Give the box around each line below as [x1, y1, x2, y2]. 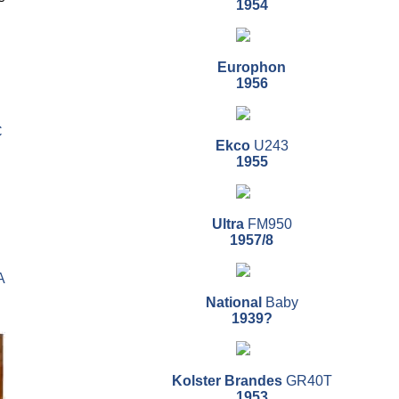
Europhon [217, 60, 286, 76]
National [205, 295, 265, 311]
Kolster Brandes [171, 373, 282, 389]
